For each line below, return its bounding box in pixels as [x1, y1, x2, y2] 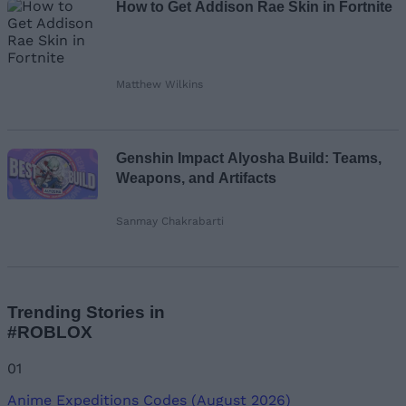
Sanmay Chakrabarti [116, 215, 224, 228]
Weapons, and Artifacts [116, 170, 276, 187]
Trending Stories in [7, 303, 165, 323]
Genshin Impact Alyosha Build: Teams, [116, 150, 382, 167]
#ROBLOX [7, 323, 92, 343]
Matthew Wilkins [116, 78, 203, 92]
